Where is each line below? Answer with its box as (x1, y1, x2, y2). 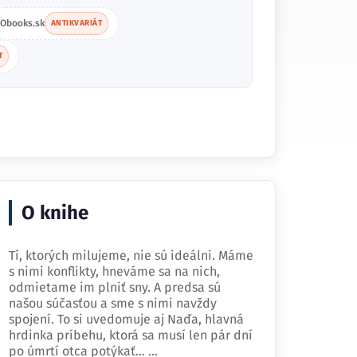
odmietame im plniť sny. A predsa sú (9, 280, 221, 295)
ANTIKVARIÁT (50, 18, 102, 28)
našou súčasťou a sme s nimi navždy (9, 296, 217, 311)
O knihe (22, 202, 88, 224)
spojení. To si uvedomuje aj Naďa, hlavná (9, 312, 244, 327)
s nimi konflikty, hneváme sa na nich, (9, 264, 220, 279)
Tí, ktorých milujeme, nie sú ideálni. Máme (9, 248, 253, 263)
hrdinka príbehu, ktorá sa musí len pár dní (9, 328, 253, 343)
